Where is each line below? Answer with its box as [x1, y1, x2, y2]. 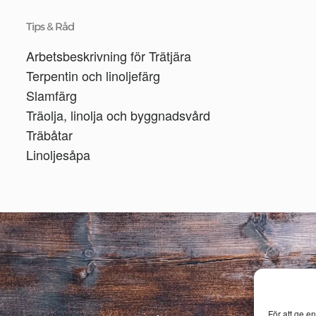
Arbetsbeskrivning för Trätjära [25, 47, 191, 65]
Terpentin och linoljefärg [25, 66, 160, 85]
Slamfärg [25, 86, 77, 104]
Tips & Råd [25, 20, 74, 33]
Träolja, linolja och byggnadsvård [25, 106, 210, 124]
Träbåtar [25, 126, 73, 144]
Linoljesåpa [25, 145, 90, 164]
